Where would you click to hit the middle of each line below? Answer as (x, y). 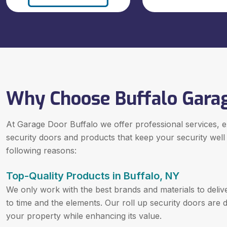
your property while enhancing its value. (84, 216)
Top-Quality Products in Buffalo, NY (93, 176)
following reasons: (41, 150)
